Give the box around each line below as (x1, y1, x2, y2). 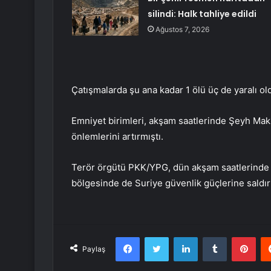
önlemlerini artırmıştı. (71, 131, 163, 143)
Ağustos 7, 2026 (155, 25, 209, 34)
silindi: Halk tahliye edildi (147, 8, 256, 21)
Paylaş (82, 244, 105, 254)
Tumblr (226, 232, 252, 242)
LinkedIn (197, 232, 229, 242)
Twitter (168, 232, 195, 242)
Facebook (139, 232, 176, 242)
